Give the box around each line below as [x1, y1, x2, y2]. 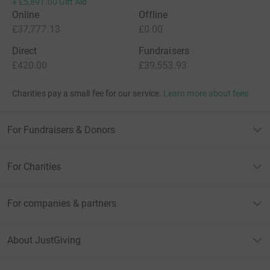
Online [12, 9, 40, 20]
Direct [12, 45, 37, 57]
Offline [139, 9, 168, 20]
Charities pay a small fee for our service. [12, 89, 162, 98]
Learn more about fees [163, 89, 249, 98]
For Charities [7, 161, 61, 172]
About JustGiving [7, 234, 81, 246]
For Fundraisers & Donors [7, 124, 115, 136]
